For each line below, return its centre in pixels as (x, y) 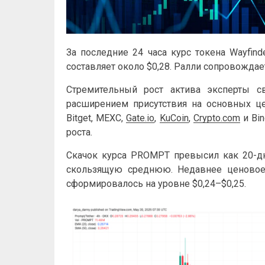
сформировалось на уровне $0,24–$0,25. (156, 183)
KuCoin (174, 118)
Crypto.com (216, 118)
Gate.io (140, 118)
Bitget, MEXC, (96, 118)
